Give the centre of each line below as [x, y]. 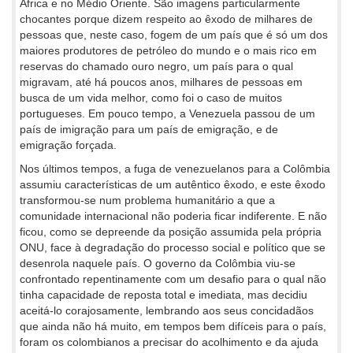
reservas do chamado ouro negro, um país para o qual [156, 66]
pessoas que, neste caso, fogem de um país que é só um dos [174, 35]
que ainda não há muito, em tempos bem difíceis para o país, [173, 326]
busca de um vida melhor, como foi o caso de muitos [151, 98]
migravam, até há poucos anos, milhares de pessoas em [161, 82]
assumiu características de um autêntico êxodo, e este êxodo [173, 184]
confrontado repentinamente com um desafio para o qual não [173, 279]
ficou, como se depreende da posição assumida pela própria [171, 232]
